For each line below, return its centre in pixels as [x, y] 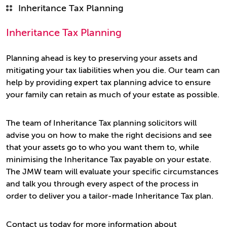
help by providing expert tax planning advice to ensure [108, 83]
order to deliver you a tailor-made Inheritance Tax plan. [110, 196]
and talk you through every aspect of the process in [102, 184]
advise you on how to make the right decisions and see [109, 135]
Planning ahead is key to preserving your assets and [102, 58]
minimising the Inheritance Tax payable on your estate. [109, 160]
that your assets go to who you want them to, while [103, 147]
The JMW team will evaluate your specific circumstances [112, 172]
